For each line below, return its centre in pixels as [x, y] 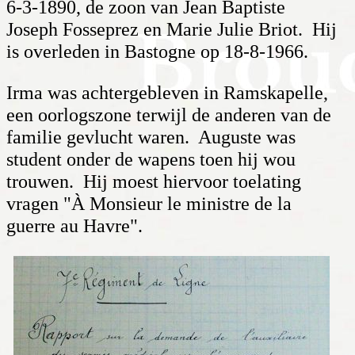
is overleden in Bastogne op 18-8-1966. [157, 52]
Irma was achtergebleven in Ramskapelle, [167, 93]
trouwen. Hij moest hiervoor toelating [154, 182]
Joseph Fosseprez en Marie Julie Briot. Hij [172, 30]
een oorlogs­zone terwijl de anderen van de [169, 115]
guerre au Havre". [74, 226]
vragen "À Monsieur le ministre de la [149, 204]
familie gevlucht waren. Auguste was [151, 137]
